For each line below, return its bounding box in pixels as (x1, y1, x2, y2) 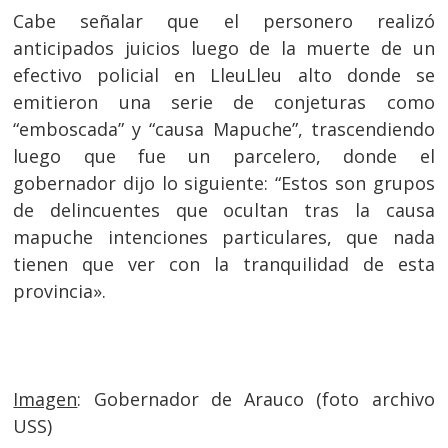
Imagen (13, 387, 78, 411)
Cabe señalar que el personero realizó (13, 9, 435, 33)
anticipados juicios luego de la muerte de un (13, 36, 435, 60)
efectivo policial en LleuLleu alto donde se (13, 63, 435, 87)
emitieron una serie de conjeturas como (13, 90, 435, 114)
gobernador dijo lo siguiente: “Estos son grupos (13, 171, 435, 195)
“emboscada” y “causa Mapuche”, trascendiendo (13, 117, 435, 141)
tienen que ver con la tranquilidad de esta (13, 252, 435, 276)
